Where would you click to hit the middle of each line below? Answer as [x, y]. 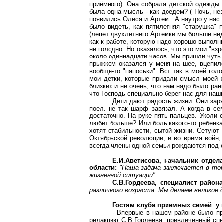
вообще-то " [108, 71]
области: [103, 168]
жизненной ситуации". [123, 175]
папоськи [139, 71]
